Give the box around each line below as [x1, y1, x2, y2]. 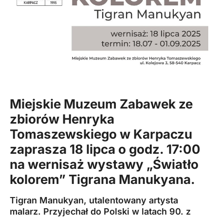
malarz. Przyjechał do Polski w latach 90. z [10, 206, 191, 217]
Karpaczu [133, 127, 192, 142]
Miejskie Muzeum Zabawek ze [10, 96, 193, 112]
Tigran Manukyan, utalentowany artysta [10, 195, 178, 206]
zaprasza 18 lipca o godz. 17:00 [10, 142, 200, 157]
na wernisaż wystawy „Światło [10, 157, 199, 172]
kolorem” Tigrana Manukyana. [10, 172, 195, 187]
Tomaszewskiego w [10, 127, 133, 142]
